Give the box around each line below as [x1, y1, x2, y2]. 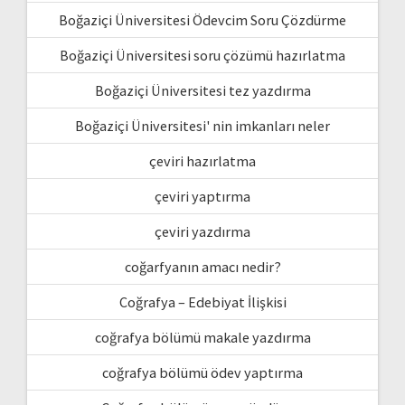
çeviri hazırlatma [149, 151, 256, 170]
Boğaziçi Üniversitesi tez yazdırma [94, 80, 311, 99]
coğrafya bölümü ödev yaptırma [102, 363, 303, 381]
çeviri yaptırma [155, 186, 250, 205]
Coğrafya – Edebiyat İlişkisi [118, 292, 287, 311]
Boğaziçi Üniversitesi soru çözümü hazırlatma [60, 45, 345, 64]
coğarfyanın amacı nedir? [124, 257, 281, 276]
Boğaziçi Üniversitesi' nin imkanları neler [75, 116, 330, 135]
